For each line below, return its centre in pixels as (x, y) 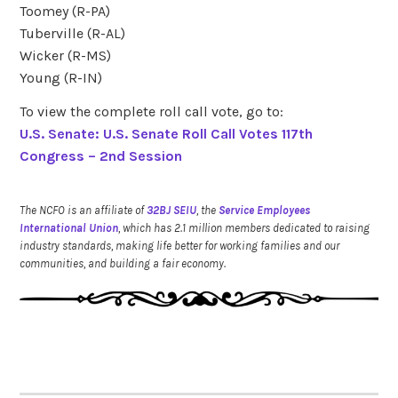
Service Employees (265, 211)
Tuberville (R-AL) (73, 33)
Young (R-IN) (61, 77)
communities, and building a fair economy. (123, 264)
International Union (69, 228)
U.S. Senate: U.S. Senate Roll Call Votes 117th (167, 133)
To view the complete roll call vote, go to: (152, 111)
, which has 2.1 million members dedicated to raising (244, 228)
